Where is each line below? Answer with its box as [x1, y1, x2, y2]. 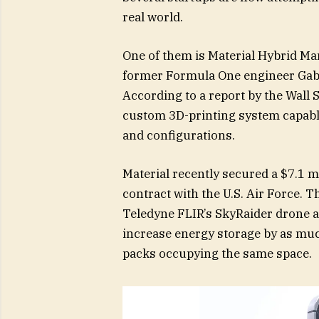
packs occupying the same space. [122, 245, 312, 261]
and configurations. [122, 127, 235, 143]
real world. [122, 9, 183, 25]
